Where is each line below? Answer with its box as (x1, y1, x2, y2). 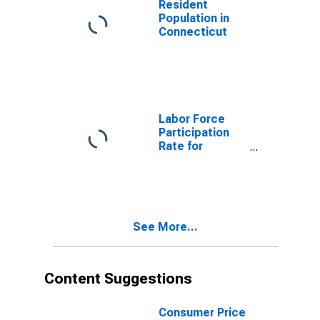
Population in (159, 11, 229, 25)
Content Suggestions (44, 270, 192, 287)
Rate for (159, 139, 203, 153)
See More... (133, 220, 198, 234)
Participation (159, 126, 229, 139)
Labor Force (159, 112, 225, 126)
